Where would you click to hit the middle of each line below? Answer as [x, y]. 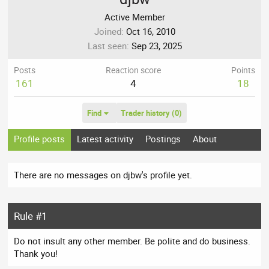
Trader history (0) [151, 113]
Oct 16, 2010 [150, 32]
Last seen [107, 46]
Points [243, 71]
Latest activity [105, 139]
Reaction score [133, 71]
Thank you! [36, 254]
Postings [163, 139]
